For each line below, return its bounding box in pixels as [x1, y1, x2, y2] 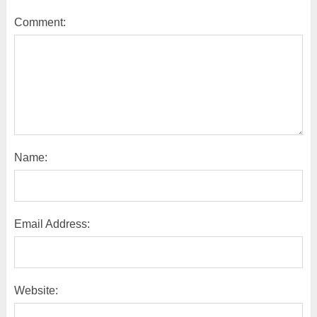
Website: [13, 284, 58, 297]
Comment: [13, 16, 66, 29]
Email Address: [13, 218, 90, 231]
